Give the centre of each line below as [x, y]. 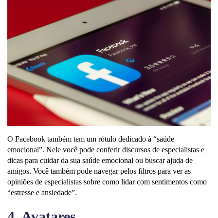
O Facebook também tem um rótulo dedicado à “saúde [91, 139]
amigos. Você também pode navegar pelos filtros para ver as [99, 171]
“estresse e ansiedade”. [42, 193]
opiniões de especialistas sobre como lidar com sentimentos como [107, 182]
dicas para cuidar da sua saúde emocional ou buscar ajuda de [100, 161]
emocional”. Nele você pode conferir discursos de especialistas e [106, 150]
